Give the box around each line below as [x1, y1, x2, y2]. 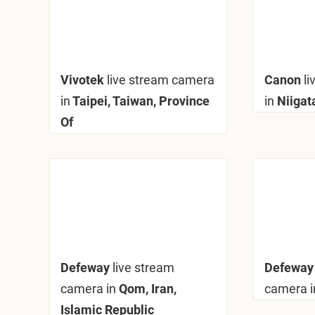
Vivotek [60, 72, 108, 87]
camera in [60, 281, 117, 296]
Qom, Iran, [116, 281, 177, 296]
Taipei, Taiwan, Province [70, 94, 210, 108]
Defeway [60, 260, 113, 275]
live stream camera [107, 72, 215, 87]
